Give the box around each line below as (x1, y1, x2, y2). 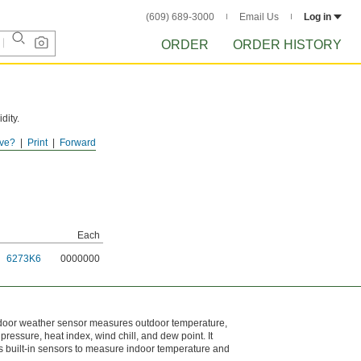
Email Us (239, 11, 279, 23)
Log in (304, 11, 331, 23)
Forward (60, 137, 96, 148)
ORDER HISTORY (233, 38, 342, 52)
